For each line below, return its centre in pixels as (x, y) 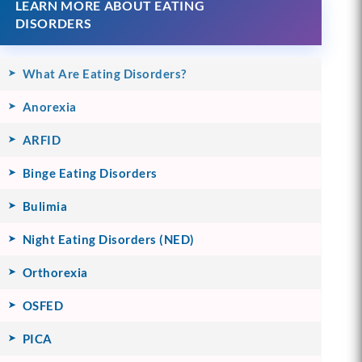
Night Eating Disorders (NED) (108, 239)
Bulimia (45, 206)
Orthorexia (55, 272)
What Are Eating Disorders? (104, 73)
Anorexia (49, 106)
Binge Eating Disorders (90, 173)
